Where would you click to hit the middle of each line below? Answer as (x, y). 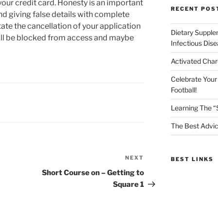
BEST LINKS (192, 159)
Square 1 (129, 185)
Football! (183, 90)
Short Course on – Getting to (93, 173)
